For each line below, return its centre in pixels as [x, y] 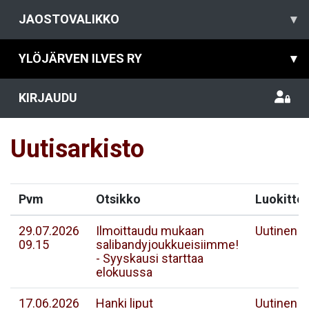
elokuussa [124, 272]
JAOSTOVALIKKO [69, 19]
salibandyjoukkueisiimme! [167, 245]
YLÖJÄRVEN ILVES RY [80, 58]
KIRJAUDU [48, 98]
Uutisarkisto [77, 149]
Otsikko [118, 199]
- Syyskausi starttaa [150, 258]
